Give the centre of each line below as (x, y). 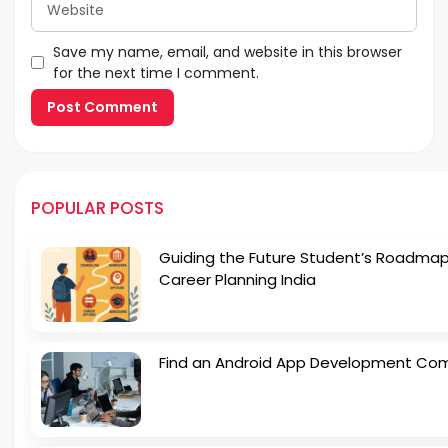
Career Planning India (237, 279)
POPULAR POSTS (97, 207)
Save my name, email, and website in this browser (227, 51)
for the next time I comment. (155, 72)
